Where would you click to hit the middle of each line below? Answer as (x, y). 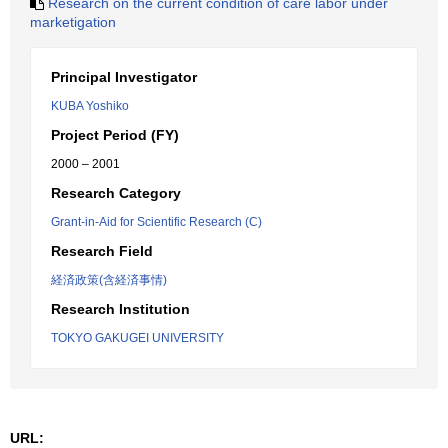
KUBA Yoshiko (90, 106)
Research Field (102, 251)
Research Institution (120, 309)
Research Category (116, 193)
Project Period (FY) (115, 135)
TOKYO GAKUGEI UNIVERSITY (137, 338)
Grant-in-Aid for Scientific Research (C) (156, 222)
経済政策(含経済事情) (109, 280)
